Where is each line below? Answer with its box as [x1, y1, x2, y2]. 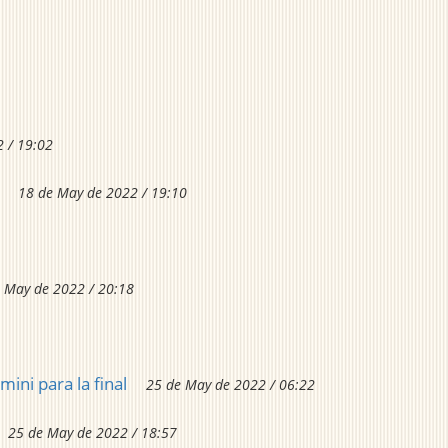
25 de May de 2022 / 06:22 [146, 375, 315, 395]
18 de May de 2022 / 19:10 [18, 183, 187, 203]
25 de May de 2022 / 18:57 [8, 423, 177, 443]
